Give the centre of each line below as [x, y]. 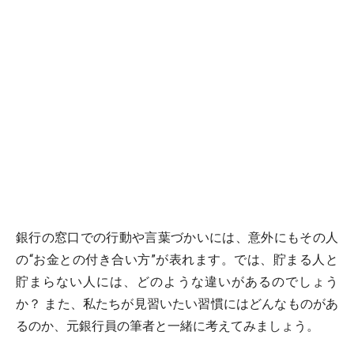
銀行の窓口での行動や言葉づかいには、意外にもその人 [177, 238]
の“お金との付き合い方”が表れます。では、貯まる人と [177, 260]
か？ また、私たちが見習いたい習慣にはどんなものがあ [177, 304]
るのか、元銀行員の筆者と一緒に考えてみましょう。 [168, 326]
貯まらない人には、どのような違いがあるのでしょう [177, 282]
